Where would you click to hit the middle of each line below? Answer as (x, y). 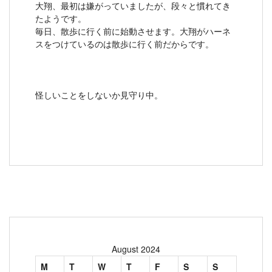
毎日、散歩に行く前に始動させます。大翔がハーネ (133, 31)
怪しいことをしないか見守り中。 (99, 95)
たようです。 (61, 18)
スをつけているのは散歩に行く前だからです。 (124, 44)
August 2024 (136, 249)
